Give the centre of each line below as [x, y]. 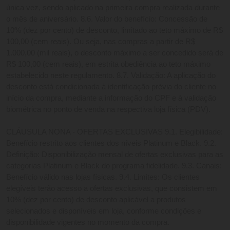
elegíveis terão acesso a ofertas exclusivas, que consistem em [112, 189]
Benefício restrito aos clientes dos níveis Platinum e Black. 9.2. [111, 143]
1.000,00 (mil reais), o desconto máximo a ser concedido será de [115, 53]
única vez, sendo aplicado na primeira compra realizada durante [113, 8]
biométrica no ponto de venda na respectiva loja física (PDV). [109, 110]
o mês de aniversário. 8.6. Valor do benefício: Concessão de [107, 19]
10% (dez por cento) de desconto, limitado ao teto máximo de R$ [114, 31]
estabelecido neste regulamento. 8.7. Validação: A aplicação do [111, 76]
